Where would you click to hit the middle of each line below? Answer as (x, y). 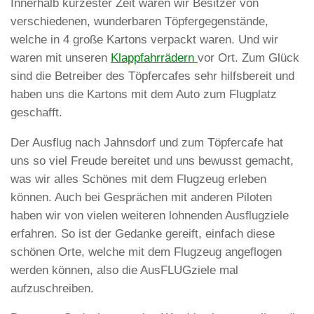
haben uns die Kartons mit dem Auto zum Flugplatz (144, 94)
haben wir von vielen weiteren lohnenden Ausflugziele (150, 215)
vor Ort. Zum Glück (248, 57)
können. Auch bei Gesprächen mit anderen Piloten (141, 197)
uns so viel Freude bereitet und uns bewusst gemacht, (152, 161)
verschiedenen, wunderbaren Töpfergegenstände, (139, 21)
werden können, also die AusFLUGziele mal (124, 270)
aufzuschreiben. (52, 288)
